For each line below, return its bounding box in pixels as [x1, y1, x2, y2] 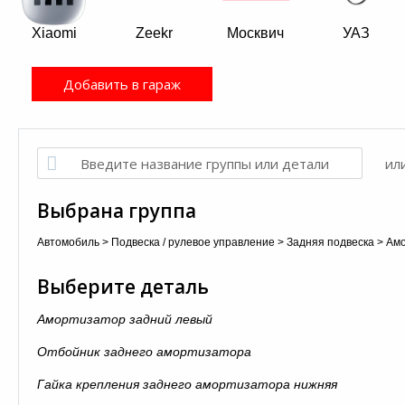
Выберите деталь [37, 274, 209, 299]
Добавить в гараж [63, 75, 181, 93]
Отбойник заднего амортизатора [37, 344, 251, 359]
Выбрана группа [37, 198, 196, 223]
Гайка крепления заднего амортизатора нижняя [37, 377, 337, 391]
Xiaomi [31, 25, 77, 41]
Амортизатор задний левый [37, 312, 212, 326]
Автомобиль [37, 236, 99, 249]
